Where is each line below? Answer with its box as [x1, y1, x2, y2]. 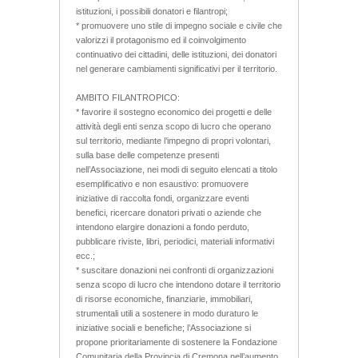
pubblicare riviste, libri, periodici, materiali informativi [76, 236, 274, 246]
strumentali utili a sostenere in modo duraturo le [76, 308, 258, 318]
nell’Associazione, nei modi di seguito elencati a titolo [76, 164, 277, 174]
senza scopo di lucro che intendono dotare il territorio [76, 279, 280, 289]
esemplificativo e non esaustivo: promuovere [76, 178, 249, 189]
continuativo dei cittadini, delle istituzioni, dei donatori [76, 49, 276, 59]
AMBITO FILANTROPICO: [76, 92, 180, 102]
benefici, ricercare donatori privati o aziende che [76, 207, 261, 217]
